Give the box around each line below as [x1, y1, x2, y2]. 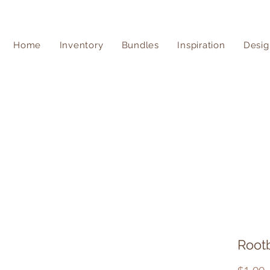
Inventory [59, 40, 104, 51]
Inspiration [177, 40, 225, 51]
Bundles [121, 40, 159, 51]
